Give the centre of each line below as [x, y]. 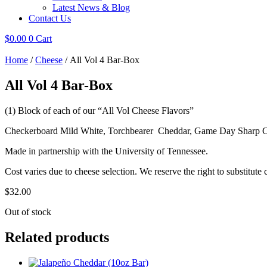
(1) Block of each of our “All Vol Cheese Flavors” [99, 110]
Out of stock [28, 212]
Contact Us [50, 18]
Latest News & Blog [91, 7]
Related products [57, 237]
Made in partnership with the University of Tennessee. [106, 151]
